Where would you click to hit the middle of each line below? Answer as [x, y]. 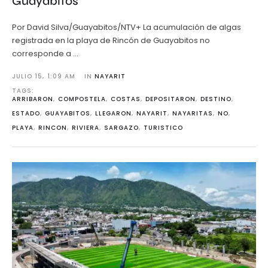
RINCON [53, 128]
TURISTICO [163, 128]
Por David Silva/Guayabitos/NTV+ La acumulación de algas [127, 28]
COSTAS [126, 99]
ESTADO [26, 114]
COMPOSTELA [82, 99]
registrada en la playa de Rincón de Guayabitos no [111, 41]
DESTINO [216, 99]
